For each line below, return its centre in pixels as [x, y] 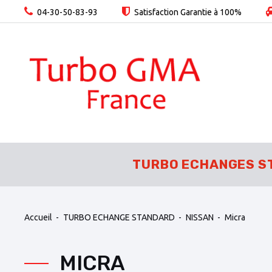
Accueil [38, 217]
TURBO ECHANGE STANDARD [119, 217]
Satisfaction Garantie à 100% [187, 12]
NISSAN [200, 217]
